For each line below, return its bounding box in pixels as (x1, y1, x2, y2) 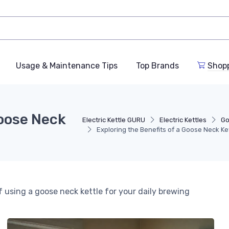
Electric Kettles (159, 116, 207, 124)
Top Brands (136, 61, 179, 71)
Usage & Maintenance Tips (16, 61, 118, 71)
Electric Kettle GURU (82, 116, 145, 124)
